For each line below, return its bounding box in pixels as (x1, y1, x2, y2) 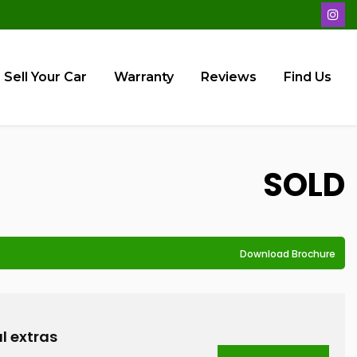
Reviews (201, 69, 257, 84)
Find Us (284, 69, 331, 84)
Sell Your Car (4, 69, 87, 84)
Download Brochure (240, 247, 335, 261)
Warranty (114, 69, 174, 84)
